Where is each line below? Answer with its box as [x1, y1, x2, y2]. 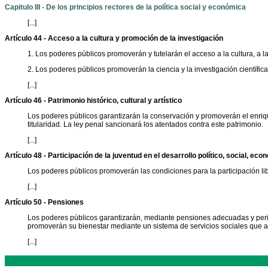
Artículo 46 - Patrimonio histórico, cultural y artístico [5, 96, 182, 105]
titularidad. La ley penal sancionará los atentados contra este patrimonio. [27, 120, 263, 129]
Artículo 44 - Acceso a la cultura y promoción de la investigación [5, 34, 223, 43]
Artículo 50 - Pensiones [5, 198, 84, 207]
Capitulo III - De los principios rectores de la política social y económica [5, 3, 246, 12]
